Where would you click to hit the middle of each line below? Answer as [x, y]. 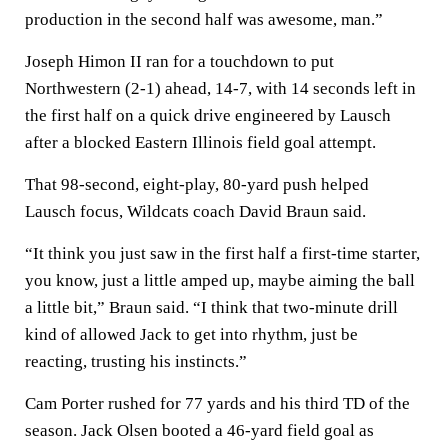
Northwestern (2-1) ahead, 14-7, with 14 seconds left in [220, 88]
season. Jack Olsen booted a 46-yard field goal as [199, 430]
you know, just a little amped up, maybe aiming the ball [220, 280]
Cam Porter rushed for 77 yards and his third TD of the [217, 403]
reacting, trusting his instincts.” [136, 361]
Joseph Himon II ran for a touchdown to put [179, 61]
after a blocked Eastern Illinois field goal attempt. [200, 142]
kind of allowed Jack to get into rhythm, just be [191, 334]
